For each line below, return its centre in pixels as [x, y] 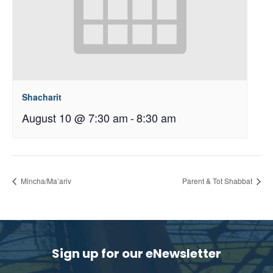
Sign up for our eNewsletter [136, 254]
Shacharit [42, 97]
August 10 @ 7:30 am [75, 118]
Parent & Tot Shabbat [218, 181]
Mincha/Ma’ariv [45, 181]
